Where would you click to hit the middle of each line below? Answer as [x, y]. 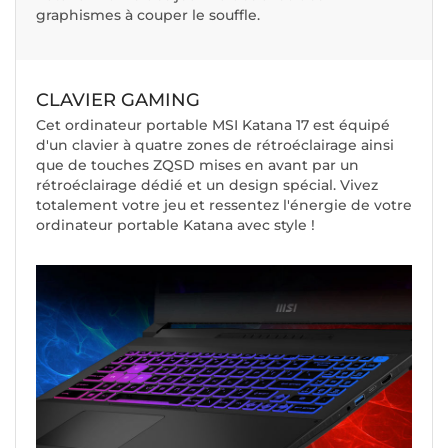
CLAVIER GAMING [118, 99]
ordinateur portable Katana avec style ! [175, 224]
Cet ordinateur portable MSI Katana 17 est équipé [213, 124]
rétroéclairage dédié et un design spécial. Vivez [207, 184]
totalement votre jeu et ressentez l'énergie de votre [224, 204]
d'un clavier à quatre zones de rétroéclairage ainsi [215, 144]
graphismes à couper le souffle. [148, 14]
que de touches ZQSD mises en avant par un [197, 164]
